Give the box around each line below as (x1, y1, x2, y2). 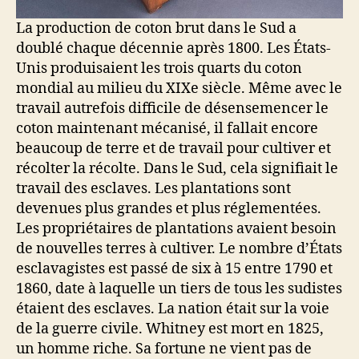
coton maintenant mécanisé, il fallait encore (16, 119, 318, 139)
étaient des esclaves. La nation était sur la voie (16, 300, 329, 319)
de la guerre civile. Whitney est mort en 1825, (16, 320, 324, 339)
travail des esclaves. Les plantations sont (16, 179, 291, 199)
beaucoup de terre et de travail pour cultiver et (16, 139, 331, 159)
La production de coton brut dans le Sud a (16, 19, 296, 38)
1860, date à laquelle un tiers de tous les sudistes (16, 280, 342, 299)
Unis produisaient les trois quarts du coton (16, 59, 302, 79)
